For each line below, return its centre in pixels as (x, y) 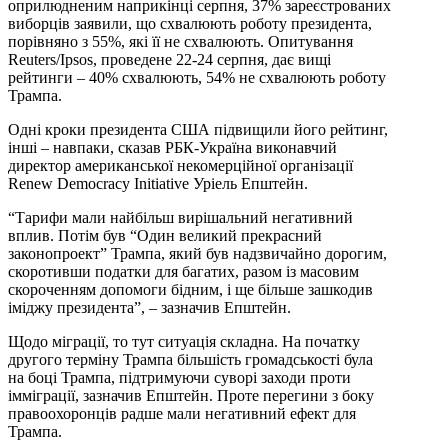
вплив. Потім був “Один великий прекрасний (165, 236)
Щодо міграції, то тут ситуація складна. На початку (184, 342)
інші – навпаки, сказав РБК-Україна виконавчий (172, 148)
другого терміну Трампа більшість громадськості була (190, 360)
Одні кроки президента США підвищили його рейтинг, (198, 130)
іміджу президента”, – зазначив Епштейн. (149, 308)
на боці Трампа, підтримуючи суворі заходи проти (179, 378)
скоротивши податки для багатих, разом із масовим (183, 272)
